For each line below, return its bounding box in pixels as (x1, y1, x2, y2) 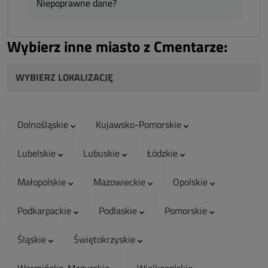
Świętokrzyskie (74, 232, 138, 246)
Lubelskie (17, 146, 58, 160)
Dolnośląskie (17, 117, 71, 132)
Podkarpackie (17, 203, 74, 218)
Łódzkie (147, 146, 180, 160)
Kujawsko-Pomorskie (96, 117, 184, 132)
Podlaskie (99, 203, 139, 218)
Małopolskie (17, 175, 68, 189)
